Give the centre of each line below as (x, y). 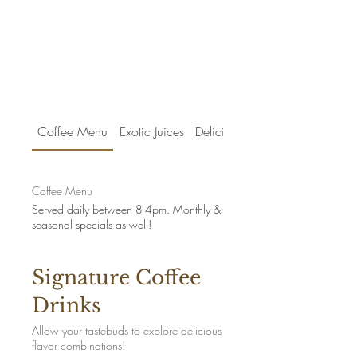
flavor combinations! (78, 345)
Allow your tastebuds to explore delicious (127, 330)
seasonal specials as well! (92, 224)
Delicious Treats (235, 131)
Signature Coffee (116, 278)
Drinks (66, 306)
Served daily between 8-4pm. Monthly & (126, 209)
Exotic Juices (151, 131)
